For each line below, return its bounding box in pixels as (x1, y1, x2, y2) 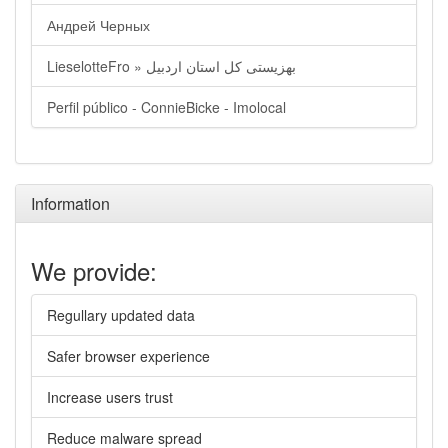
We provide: (31, 253, 157, 288)
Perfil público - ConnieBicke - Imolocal (47, 97, 286, 117)
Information (31, 192, 110, 215)
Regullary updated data (47, 305, 195, 325)
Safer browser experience (47, 346, 210, 366)
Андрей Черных (47, 15, 150, 35)
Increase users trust (47, 387, 173, 407)
